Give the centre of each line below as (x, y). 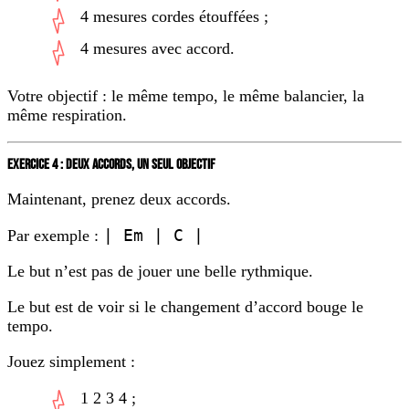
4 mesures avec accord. (157, 49)
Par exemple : (55, 235)
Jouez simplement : (71, 361)
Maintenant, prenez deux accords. (119, 199)
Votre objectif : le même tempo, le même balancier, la (186, 96)
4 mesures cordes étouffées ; (174, 17)
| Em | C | (153, 235)
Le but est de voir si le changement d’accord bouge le (185, 306)
